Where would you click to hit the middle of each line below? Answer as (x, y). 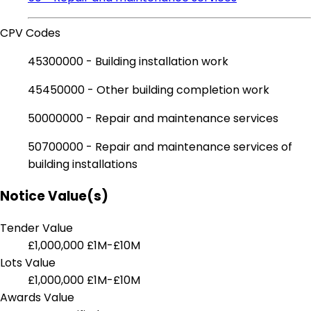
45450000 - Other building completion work (149, 90)
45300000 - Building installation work (128, 62)
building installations (83, 165)
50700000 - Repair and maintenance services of (160, 147)
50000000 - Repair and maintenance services (153, 119)
